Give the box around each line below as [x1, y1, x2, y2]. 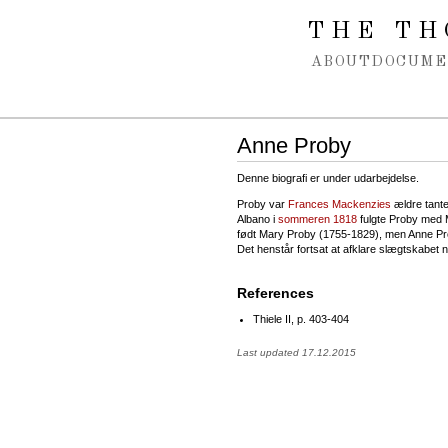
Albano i [237, 212, 278, 225]
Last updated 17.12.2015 [237, 346, 356, 358]
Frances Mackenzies [288, 197, 391, 210]
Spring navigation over [21, 10, 166, 27]
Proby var [237, 197, 288, 210]
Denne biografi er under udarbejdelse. [237, 171, 419, 184]
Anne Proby [237, 133, 351, 158]
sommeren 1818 [278, 212, 357, 225]
